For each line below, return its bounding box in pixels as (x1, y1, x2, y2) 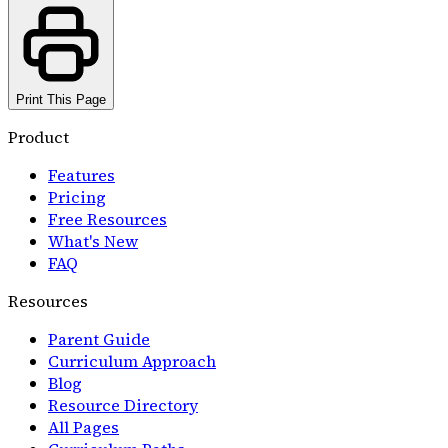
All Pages (48, 415, 119, 438)
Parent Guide (48, 327, 150, 350)
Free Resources (48, 207, 167, 230)
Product (8, 125, 69, 148)
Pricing (48, 185, 106, 208)
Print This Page (16, 91, 106, 107)
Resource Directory (48, 393, 198, 416)
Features (48, 163, 115, 186)
